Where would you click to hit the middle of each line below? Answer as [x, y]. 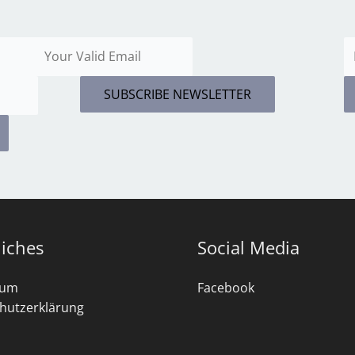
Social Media [248, 247]
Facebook [226, 288]
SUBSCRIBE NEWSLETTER [177, 94]
